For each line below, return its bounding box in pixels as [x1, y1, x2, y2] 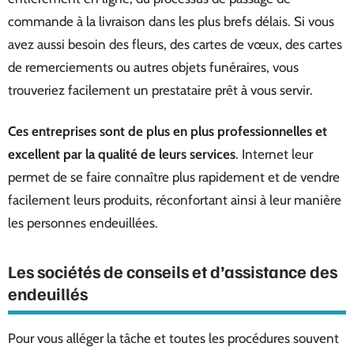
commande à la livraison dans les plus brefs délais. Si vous [8, 13, 334, 29]
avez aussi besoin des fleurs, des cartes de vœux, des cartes [8, 36, 342, 52]
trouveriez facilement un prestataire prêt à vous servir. [8, 82, 313, 98]
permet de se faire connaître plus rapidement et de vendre [8, 168, 340, 185]
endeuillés [8, 281, 88, 304]
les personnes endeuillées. [8, 214, 158, 231]
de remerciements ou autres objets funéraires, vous [8, 59, 299, 75]
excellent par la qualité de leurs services [8, 145, 235, 162]
